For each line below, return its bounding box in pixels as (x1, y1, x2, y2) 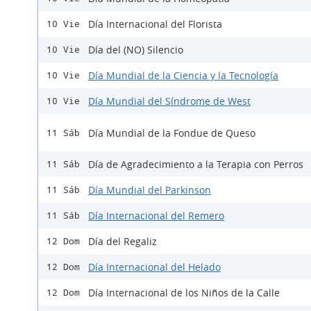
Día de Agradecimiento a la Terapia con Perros (88, 158, 303, 171)
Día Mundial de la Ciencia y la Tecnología (88, 69, 278, 83)
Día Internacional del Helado (88, 260, 221, 274)
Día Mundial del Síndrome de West (88, 94, 251, 108)
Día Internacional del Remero (88, 209, 224, 223)
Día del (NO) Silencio (88, 43, 183, 57)
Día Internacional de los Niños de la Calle (88, 286, 280, 300)
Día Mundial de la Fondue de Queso (88, 126, 255, 140)
